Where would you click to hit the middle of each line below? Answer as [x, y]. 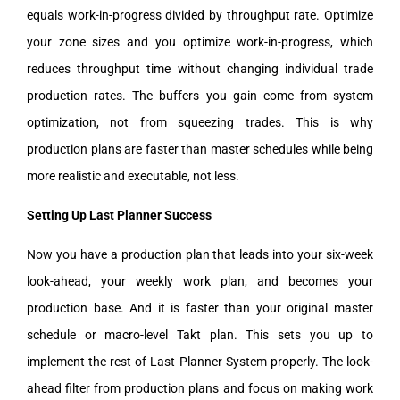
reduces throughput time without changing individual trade [200, 68]
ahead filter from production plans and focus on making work [200, 388]
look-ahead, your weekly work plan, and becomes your [200, 281]
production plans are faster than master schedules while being [200, 149]
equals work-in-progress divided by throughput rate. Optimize [200, 15]
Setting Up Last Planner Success [119, 215]
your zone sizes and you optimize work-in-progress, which [200, 42]
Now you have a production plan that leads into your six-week [200, 254]
